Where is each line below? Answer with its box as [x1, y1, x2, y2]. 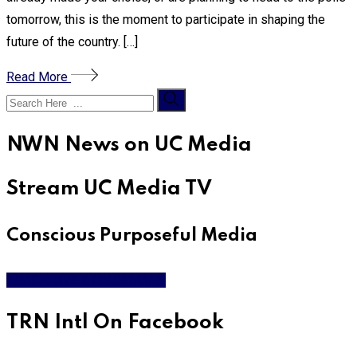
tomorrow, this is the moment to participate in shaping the [6, 12, 325, 28]
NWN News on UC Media [6, 135, 252, 155]
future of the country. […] [6, 34, 138, 50]
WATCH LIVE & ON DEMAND [6, 273, 166, 288]
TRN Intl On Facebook [6, 312, 224, 333]
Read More [6, 69, 71, 85]
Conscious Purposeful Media [6, 227, 257, 245]
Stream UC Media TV [6, 179, 212, 200]
